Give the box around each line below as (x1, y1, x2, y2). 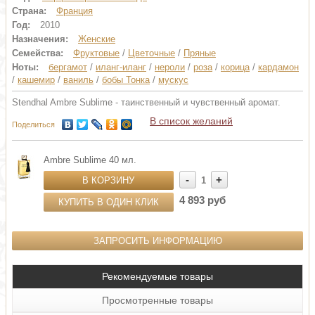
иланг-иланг (96, 62, 146, 72)
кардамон (258, 62, 299, 72)
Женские (78, 34, 115, 44)
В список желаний (150, 115, 233, 127)
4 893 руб (179, 194, 226, 206)
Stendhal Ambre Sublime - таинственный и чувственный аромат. (12, 97, 281, 108)
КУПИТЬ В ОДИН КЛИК (58, 197, 159, 207)
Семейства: (12, 48, 63, 58)
